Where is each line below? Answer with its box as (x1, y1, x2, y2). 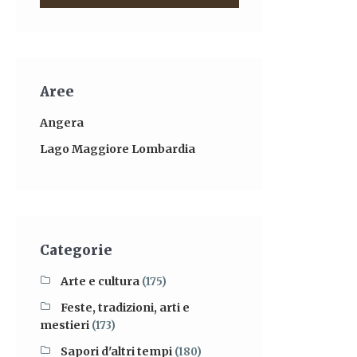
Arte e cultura (61, 274, 139, 288)
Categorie (40, 241, 112, 259)
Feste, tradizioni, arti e (61, 300, 190, 315)
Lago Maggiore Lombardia (40, 142, 195, 156)
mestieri (40, 318, 89, 332)
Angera (40, 116, 84, 130)
